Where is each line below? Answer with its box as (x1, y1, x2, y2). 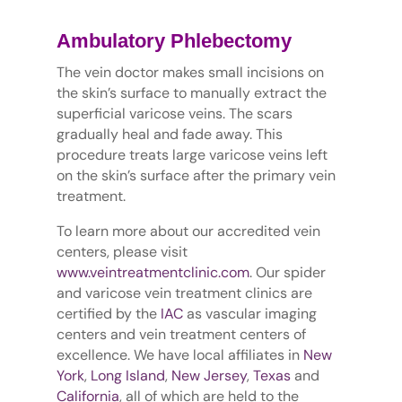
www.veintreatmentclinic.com (56, 263, 249, 283)
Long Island (90, 366, 165, 386)
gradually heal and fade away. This (56, 125, 283, 144)
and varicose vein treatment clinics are (56, 284, 312, 303)
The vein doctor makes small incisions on (56, 63, 324, 83)
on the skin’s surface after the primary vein (56, 166, 336, 186)
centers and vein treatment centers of (56, 325, 306, 345)
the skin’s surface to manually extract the (56, 83, 327, 103)
